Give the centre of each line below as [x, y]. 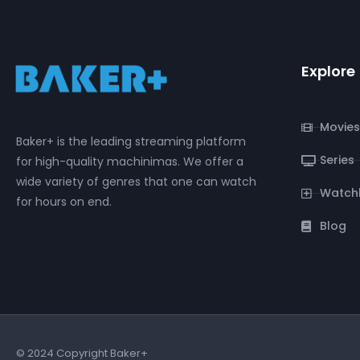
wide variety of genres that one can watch [136, 182]
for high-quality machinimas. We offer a [130, 162]
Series [337, 160]
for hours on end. [64, 202]
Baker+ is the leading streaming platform [131, 142]
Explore [329, 71]
